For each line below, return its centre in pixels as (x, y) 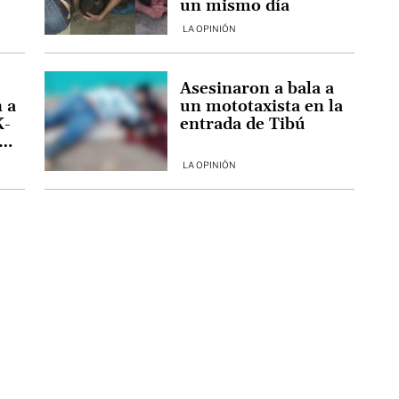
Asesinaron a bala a (256, 89)
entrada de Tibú (242, 125)
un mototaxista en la (261, 107)
